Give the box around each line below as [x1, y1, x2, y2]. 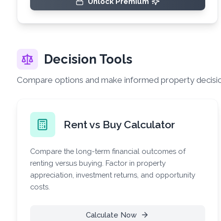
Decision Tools [44, 52, 133, 67]
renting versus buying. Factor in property [30, 158, 166, 167]
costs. [30, 182, 50, 191]
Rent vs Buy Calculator [63, 118, 175, 131]
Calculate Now [85, 210, 137, 219]
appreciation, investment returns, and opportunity [30, 170, 195, 179]
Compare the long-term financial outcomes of [30, 147, 185, 155]
